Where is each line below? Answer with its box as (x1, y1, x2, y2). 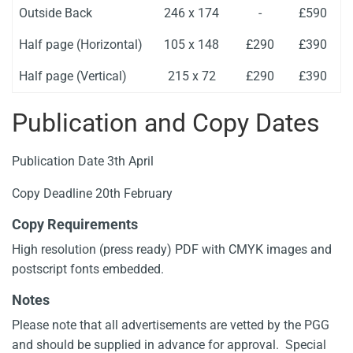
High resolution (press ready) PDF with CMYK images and (12, 242, 332, 257)
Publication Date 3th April (12, 154, 154, 169)
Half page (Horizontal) (19, 37, 143, 52)
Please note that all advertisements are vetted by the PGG (12, 318, 329, 333)
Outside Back (19, 6, 92, 20)
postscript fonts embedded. (12, 262, 164, 277)
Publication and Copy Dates (12, 108, 320, 138)
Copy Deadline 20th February (12, 186, 173, 201)
